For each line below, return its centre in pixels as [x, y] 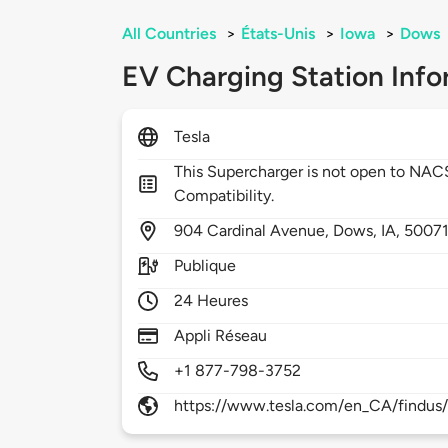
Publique [205, 266]
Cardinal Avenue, [270, 231]
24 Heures [211, 301]
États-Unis [278, 34]
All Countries [169, 34]
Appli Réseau [221, 336]
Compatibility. [224, 196]
